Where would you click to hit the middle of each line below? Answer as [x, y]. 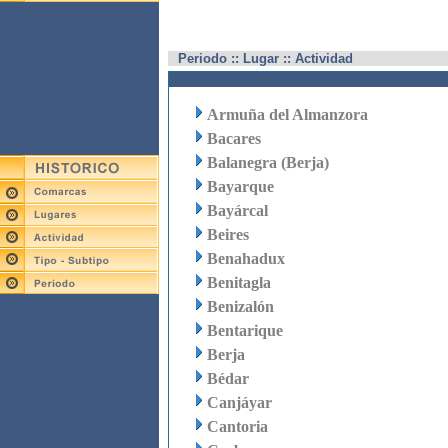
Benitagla [238, 282]
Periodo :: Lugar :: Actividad [265, 58]
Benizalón [240, 306]
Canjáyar [239, 402]
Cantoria [237, 426]
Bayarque [240, 186]
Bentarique [244, 330]
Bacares [233, 138]
